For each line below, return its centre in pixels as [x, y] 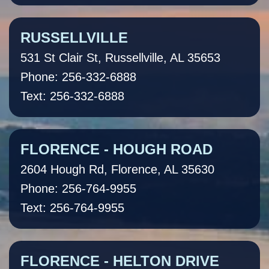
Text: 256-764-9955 [72, 208]
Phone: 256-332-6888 [78, 77]
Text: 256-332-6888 [72, 96]
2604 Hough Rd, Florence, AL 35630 [117, 170]
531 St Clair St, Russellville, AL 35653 [120, 58]
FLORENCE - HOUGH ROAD [116, 150]
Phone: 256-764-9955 [78, 189]
